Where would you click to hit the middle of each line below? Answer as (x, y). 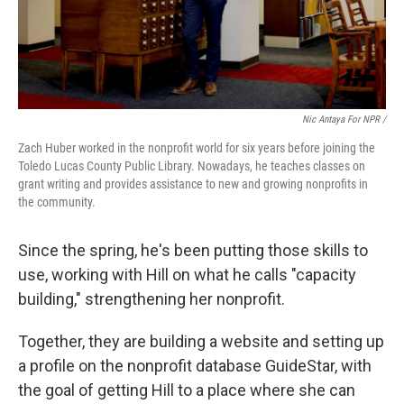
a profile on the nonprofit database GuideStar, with (195, 366)
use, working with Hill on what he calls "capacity (187, 275)
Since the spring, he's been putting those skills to (193, 250)
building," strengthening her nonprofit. (151, 299)
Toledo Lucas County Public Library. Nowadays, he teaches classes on (192, 166)
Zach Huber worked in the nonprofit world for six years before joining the (197, 148)
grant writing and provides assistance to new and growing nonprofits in (193, 184)
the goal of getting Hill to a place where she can (187, 390)
